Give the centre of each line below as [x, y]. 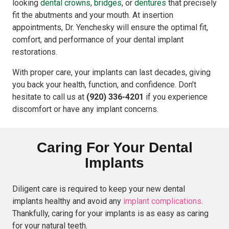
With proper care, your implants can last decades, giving [111, 72]
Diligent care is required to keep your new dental [99, 189]
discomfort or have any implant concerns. [85, 109]
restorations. [35, 52]
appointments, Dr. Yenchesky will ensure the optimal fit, [110, 27]
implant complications [162, 201]
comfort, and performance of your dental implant [98, 39]
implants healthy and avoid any [68, 201]
